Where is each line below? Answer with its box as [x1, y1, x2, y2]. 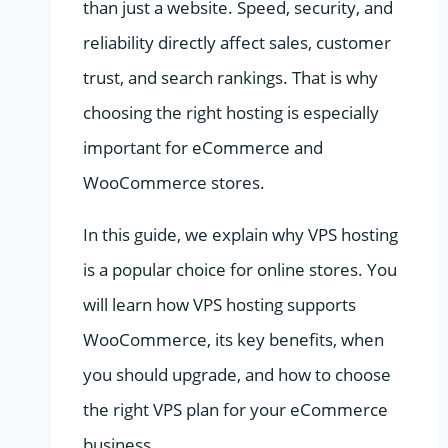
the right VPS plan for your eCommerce [83, 397, 388, 421]
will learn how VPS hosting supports [83, 292, 356, 316]
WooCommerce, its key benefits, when [83, 327, 384, 351]
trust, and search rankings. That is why [83, 65, 378, 89]
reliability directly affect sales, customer [83, 30, 391, 54]
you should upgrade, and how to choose [83, 362, 391, 386]
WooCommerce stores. [83, 170, 265, 194]
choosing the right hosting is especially [83, 100, 379, 124]
